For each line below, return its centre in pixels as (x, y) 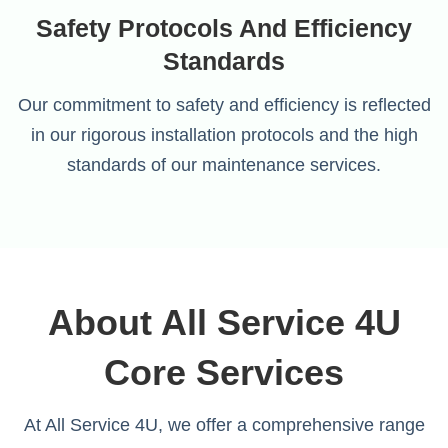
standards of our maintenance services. (224, 165)
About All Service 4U (224, 322)
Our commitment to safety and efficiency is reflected (224, 105)
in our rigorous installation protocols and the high (224, 135)
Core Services (224, 372)
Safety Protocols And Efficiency (224, 28)
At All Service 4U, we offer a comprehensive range (224, 425)
